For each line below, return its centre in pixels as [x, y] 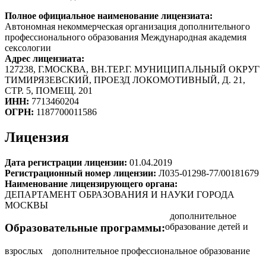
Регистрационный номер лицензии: [82, 173]
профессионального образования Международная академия [126, 37]
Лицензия [37, 137]
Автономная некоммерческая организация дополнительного [127, 26]
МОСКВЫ [26, 205]
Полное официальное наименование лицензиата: [110, 15]
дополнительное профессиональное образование [151, 251]
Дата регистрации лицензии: [67, 162]
